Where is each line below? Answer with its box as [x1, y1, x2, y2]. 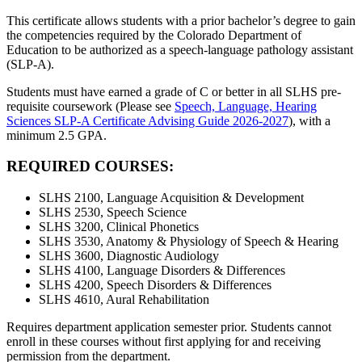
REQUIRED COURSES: [6, 158, 174, 175]
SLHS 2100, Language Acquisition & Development [39, 191, 304, 205]
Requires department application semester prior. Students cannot [6, 320, 331, 335]
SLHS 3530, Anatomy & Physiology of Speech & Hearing [39, 234, 339, 249]
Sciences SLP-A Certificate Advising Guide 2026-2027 [6, 113, 288, 128]
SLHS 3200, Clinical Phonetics [39, 220, 199, 234]
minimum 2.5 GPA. [6, 128, 110, 142]
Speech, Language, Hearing [175, 99, 317, 113]
